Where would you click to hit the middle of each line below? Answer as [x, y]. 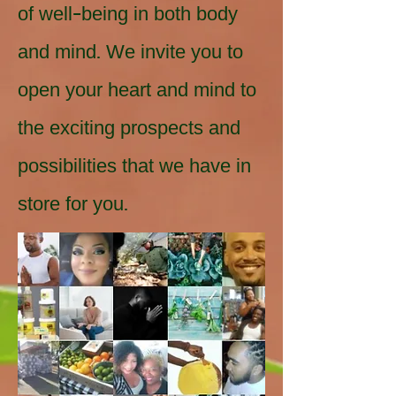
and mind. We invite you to [130, 53]
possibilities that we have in [134, 168]
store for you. [73, 206]
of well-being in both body [128, 15]
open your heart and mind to [137, 91]
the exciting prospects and [129, 129]
